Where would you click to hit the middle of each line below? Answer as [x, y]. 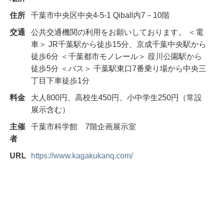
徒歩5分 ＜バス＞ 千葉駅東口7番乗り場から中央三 [119, 69]
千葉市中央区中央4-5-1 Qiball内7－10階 [100, 15]
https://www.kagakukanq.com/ [82, 156]
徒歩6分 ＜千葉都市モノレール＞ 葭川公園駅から [116, 56]
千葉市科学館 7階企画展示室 [84, 127]
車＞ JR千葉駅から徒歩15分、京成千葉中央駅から [119, 44]
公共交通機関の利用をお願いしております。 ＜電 [117, 32]
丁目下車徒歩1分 [60, 81]
